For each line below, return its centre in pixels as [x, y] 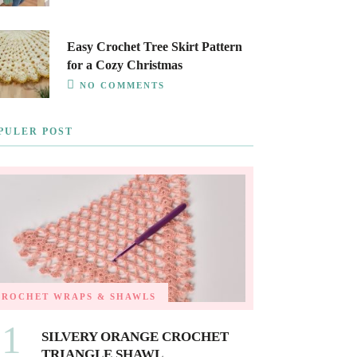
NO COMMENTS [122, 85]
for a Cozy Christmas [124, 65]
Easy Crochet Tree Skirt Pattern [154, 47]
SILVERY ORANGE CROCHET [135, 337]
